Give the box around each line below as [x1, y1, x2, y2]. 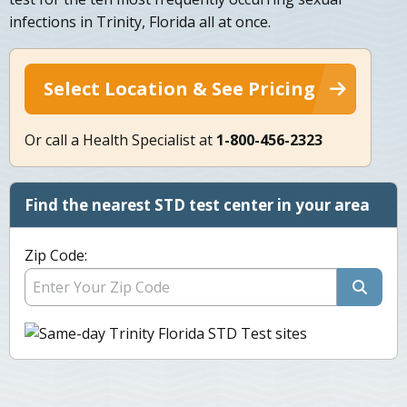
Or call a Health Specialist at [25, 130, 216, 151]
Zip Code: [25, 245, 87, 266]
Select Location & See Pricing [44, 76, 315, 102]
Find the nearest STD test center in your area [25, 194, 370, 216]
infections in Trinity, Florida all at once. [9, 12, 271, 33]
